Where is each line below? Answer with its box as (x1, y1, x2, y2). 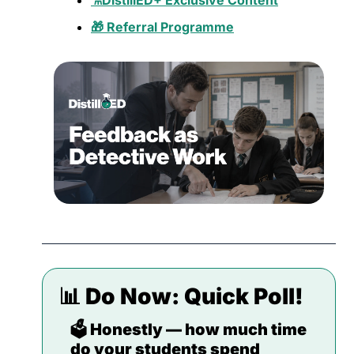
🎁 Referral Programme (91, 19, 234, 35)
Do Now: (81, 283, 184, 311)
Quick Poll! (184, 283, 303, 311)
